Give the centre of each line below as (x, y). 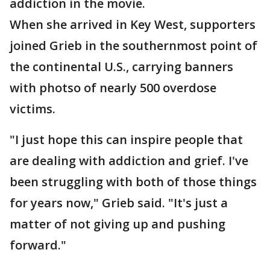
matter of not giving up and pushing (118, 224)
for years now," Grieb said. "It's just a (119, 203)
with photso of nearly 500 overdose (113, 88)
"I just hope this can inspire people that (126, 140)
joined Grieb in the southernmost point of (133, 46)
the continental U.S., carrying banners (121, 67)
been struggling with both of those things (133, 182)
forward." (38, 245)
